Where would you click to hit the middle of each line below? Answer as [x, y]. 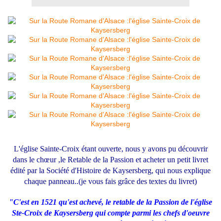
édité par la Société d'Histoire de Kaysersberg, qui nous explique [110, 170]
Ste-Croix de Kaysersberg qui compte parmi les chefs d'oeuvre [110, 213]
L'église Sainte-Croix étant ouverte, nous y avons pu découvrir [110, 148]
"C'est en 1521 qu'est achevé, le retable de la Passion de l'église [110, 202]
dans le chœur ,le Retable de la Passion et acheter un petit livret [110, 159]
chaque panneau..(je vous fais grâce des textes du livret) [110, 181]
